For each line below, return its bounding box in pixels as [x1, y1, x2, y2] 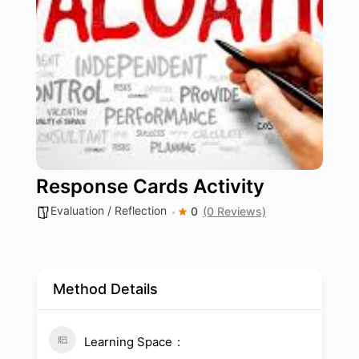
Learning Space [84, 334, 172, 349]
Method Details [53, 280, 158, 297]
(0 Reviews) [203, 204, 266, 218]
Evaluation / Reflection [50, 204, 167, 217]
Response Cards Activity [36, 175, 264, 198]
